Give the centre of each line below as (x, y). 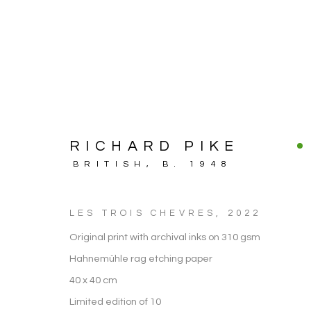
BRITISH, (118, 164)
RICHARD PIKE (154, 146)
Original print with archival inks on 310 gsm (165, 237)
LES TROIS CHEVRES (143, 213)
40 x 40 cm (93, 280)
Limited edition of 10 (115, 302)
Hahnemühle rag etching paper (141, 259)
